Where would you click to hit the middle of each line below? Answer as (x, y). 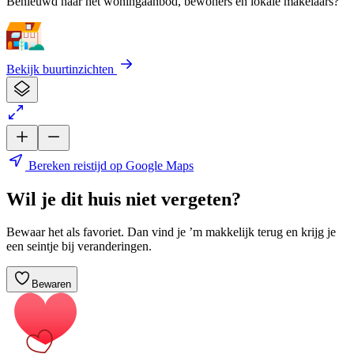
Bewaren (51, 284)
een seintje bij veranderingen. (79, 247)
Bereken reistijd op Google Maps (109, 165)
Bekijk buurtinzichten (62, 69)
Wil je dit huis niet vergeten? (124, 199)
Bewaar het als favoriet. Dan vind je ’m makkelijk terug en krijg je (171, 232)
